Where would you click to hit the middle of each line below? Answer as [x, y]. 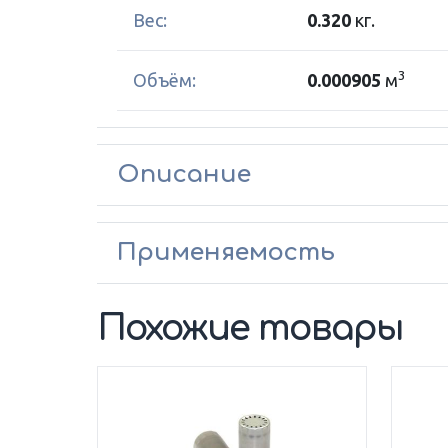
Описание [184, 174]
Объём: [164, 80]
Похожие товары [250, 328]
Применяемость [226, 252]
